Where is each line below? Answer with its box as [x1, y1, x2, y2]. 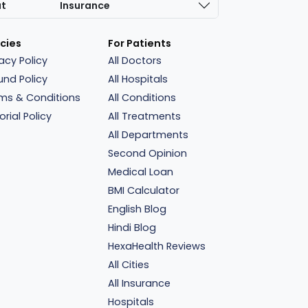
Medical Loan [108, 165, 174, 179]
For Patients [108, 36, 172, 50]
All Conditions [108, 91, 177, 104]
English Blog [108, 202, 167, 216]
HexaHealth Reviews [108, 239, 206, 253]
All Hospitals [108, 72, 168, 86]
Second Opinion [108, 146, 188, 160]
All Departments [108, 128, 189, 142]
